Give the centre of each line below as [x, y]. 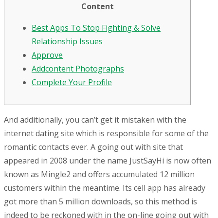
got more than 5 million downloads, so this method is [100, 202]
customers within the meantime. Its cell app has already [105, 188]
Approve [47, 55]
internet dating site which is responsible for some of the [106, 134]
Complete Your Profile [72, 82]
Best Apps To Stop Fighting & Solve [96, 28]
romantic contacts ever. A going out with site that [93, 147]
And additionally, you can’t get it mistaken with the [95, 120]
